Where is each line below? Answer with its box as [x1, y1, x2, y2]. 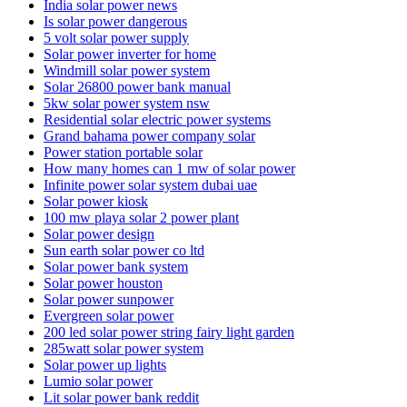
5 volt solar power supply [44, 29, 189, 45]
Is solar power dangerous [44, 13, 187, 29]
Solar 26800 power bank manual [44, 78, 231, 94]
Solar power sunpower [44, 291, 174, 307]
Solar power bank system [44, 258, 188, 274]
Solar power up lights [44, 356, 166, 372]
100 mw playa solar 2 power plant [44, 209, 239, 225]
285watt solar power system [44, 340, 203, 356]
